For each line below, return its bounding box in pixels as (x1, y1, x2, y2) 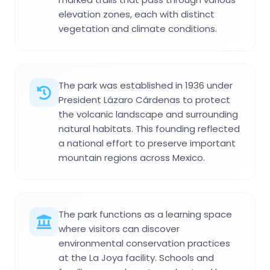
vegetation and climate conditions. (58, 22, 217, 35)
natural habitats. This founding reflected (58, 122, 240, 135)
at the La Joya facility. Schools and (58, 251, 214, 264)
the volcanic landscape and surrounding (58, 107, 238, 121)
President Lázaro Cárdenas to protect (58, 93, 230, 106)
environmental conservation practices (58, 236, 230, 250)
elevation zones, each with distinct (58, 7, 215, 20)
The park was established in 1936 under (58, 78, 233, 92)
